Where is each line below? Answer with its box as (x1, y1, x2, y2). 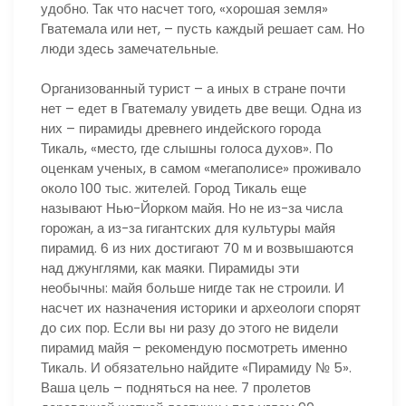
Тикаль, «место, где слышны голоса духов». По (41, 139, 333, 158)
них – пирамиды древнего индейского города (41, 119, 321, 138)
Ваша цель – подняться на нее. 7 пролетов (41, 378, 311, 397)
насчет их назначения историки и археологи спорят (41, 298, 361, 317)
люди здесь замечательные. (41, 38, 218, 58)
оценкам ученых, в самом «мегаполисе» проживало (41, 159, 361, 178)
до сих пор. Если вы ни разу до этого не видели (41, 318, 338, 337)
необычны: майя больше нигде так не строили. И (41, 278, 344, 297)
